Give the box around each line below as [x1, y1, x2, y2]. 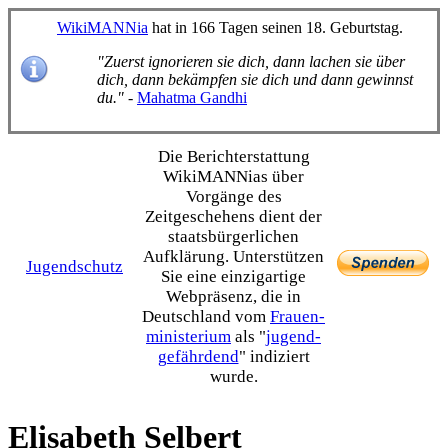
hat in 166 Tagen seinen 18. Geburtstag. [148, 19, 403, 36]
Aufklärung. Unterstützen [143, 247, 324, 266]
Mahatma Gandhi [137, 89, 247, 106]
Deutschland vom [142, 307, 270, 326]
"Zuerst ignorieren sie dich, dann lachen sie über [97, 53, 405, 70]
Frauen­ [270, 307, 325, 326]
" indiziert [238, 347, 310, 366]
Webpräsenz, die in [166, 287, 301, 306]
